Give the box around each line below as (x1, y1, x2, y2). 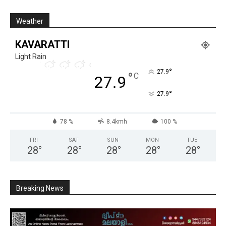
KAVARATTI (15, 38, 70, 50)
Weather (16, 17, 43, 25)
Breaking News (16, 184, 64, 192)
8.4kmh (106, 118, 127, 125)
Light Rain (15, 52, 46, 61)
